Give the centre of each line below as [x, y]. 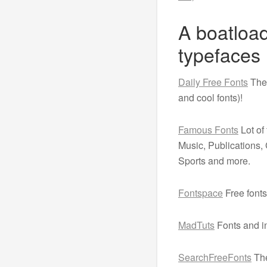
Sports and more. [214, 160]
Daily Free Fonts [213, 82]
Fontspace [200, 193]
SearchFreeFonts [215, 257]
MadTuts [196, 225]
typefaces [219, 54]
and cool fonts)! [210, 97]
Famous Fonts [208, 129]
